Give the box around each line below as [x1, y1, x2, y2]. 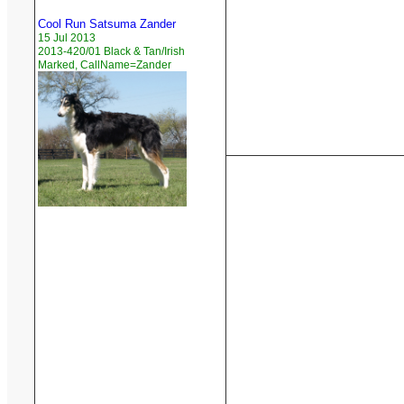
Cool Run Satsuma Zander [38, 17, 176, 32]
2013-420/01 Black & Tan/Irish [38, 45, 185, 59]
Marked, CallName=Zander [38, 59, 171, 72]
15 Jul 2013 [38, 32, 96, 45]
